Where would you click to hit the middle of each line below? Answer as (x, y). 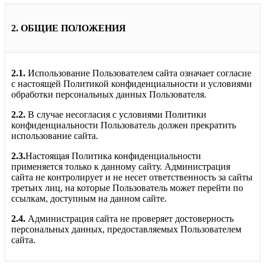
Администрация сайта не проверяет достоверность (131, 218)
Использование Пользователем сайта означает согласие (140, 73)
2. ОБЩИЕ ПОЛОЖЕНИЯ (69, 28)
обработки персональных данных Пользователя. (109, 94)
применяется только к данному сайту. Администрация (121, 166)
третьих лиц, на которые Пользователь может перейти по (127, 188)
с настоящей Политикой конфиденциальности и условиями (132, 83)
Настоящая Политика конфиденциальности (113, 156)
